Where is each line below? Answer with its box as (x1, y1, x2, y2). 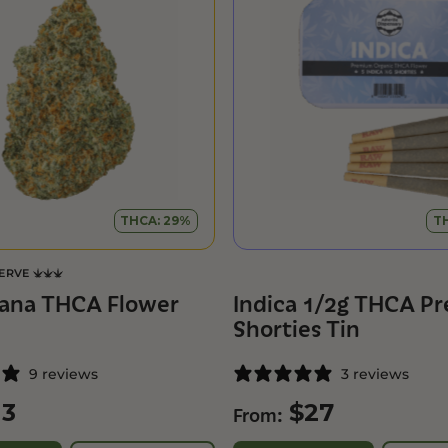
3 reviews (340, 364, 409, 384)
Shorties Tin (232, 315, 360, 344)
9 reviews (28, 364, 98, 384)
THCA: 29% (120, 213, 192, 228)
